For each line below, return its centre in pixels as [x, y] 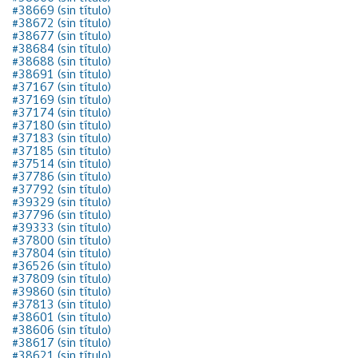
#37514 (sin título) [62, 165]
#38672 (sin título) [62, 24]
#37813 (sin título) [62, 305]
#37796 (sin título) [62, 216]
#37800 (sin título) [62, 241]
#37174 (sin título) [62, 113]
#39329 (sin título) [62, 203]
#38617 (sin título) [62, 344]
